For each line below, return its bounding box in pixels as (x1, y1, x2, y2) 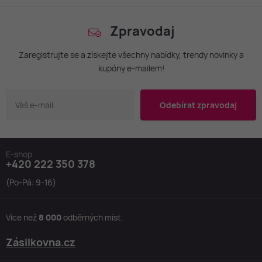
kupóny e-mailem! (98, 62, 164, 74)
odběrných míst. (63, 212, 123, 223)
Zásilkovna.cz (6, 235, 75, 250)
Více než (6, 212, 39, 223)
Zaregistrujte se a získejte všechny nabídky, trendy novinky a (18, 49, 244, 60)
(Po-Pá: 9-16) (6, 177, 56, 188)
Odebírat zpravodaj (160, 99, 237, 111)
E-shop (6, 148, 32, 160)
